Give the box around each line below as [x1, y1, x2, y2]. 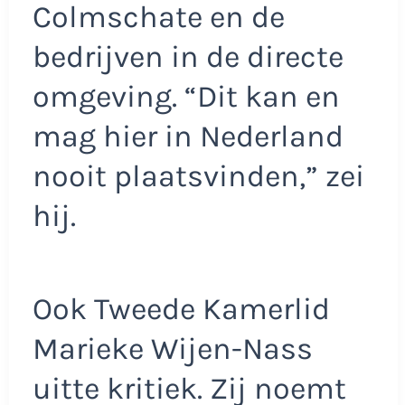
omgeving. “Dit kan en [32, 78, 340, 115]
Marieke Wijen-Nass [32, 331, 313, 368]
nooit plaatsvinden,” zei [32, 157, 364, 194]
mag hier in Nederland [32, 118, 344, 155]
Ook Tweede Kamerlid [32, 291, 330, 328]
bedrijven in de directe [32, 38, 344, 75]
